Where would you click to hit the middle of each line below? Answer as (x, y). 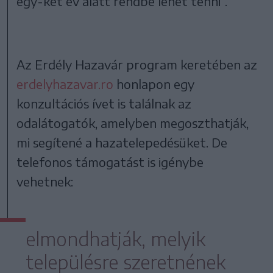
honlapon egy (154, 83)
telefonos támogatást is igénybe (110, 161)
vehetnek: (45, 181)
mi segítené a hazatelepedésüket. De (122, 142)
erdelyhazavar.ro (65, 83)
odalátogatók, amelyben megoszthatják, (133, 122)
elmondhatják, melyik (115, 239)
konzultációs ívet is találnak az (104, 103)
